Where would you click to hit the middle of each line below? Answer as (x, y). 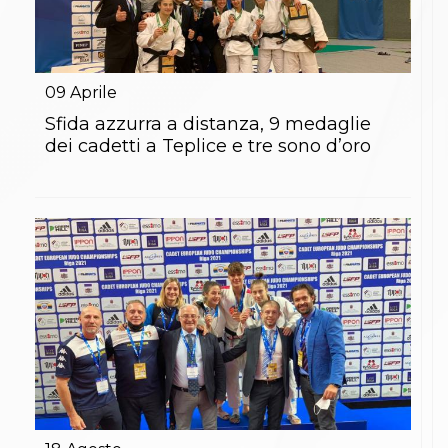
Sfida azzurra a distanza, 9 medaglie (208, 124)
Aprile (93, 93)
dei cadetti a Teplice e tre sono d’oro (208, 146)
